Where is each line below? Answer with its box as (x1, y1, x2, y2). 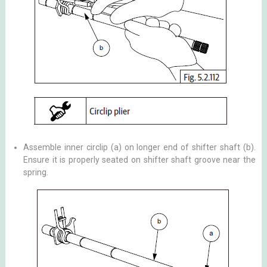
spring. (23, 167, 48, 177)
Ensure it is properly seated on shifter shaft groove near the (23, 154, 256, 164)
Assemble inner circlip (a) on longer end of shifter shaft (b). (23, 142, 256, 152)
